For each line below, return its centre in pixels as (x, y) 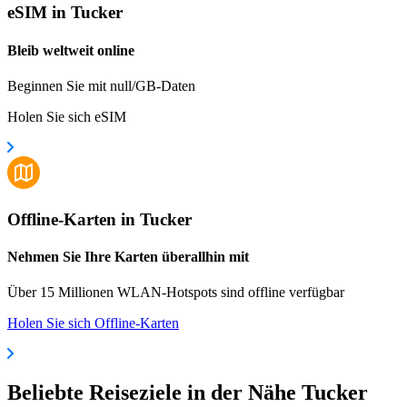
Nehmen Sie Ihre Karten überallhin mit (128, 256)
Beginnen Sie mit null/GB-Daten (101, 85)
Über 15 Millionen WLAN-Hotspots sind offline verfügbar (176, 293)
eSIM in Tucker (65, 13)
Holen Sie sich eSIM (67, 116)
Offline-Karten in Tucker (99, 219)
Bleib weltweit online (71, 50)
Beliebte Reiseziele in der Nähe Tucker (188, 392)
